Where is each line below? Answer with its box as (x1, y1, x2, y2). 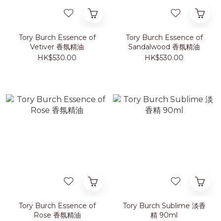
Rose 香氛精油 (33, 211, 81, 220)
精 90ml (150, 211, 178, 220)
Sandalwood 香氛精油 (128, 42, 200, 51)
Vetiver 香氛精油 (30, 42, 84, 51)
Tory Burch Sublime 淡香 (122, 201, 206, 210)
